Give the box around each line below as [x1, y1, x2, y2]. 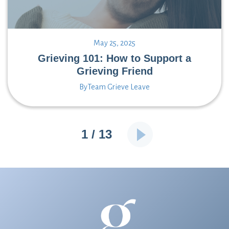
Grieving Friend [76, 65, 153, 77]
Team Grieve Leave [87, 82, 150, 91]
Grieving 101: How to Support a [38, 52, 191, 64]
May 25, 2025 [94, 38, 135, 47]
